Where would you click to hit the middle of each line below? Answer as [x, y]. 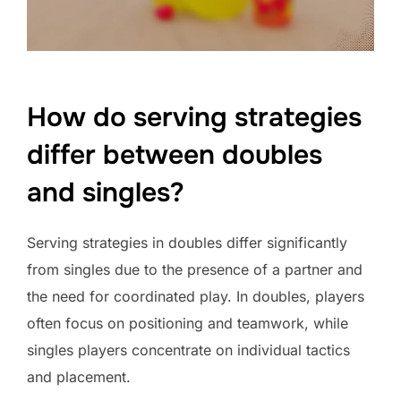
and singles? [106, 192]
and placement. [79, 376]
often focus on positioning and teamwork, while [188, 323]
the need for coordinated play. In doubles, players [196, 296]
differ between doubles [175, 154]
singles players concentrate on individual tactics [188, 350]
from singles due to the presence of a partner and [195, 269]
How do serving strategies [194, 117]
